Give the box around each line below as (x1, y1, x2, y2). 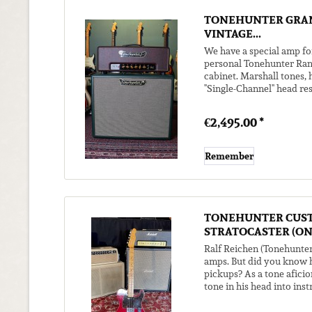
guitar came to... (204, 291, 273, 307)
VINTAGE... (204, 25, 262, 43)
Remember (205, 148, 254, 164)
